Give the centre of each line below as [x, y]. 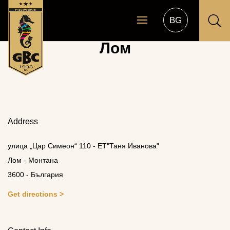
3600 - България [35, 175]
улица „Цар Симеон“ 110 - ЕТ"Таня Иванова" [83, 146]
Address [23, 121]
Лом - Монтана [33, 160]
